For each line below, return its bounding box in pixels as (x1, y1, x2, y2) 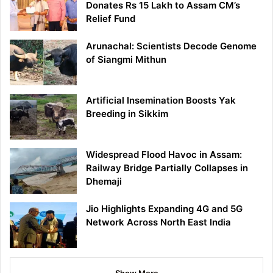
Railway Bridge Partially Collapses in (86, 161, 248, 174)
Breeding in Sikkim (86, 107, 168, 119)
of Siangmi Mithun (86, 53, 166, 65)
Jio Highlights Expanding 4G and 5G (86, 202, 243, 214)
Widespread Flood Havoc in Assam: (86, 148, 242, 160)
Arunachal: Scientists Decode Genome (86, 40, 257, 52)
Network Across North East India (86, 216, 231, 228)
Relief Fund (86, 12, 135, 24)
